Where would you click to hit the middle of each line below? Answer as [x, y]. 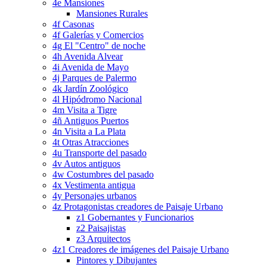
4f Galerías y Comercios [98, 35]
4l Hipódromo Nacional [97, 100]
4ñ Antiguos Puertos [91, 121]
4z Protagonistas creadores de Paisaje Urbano [138, 207]
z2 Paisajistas [101, 228]
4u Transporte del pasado [100, 153]
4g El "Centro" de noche [99, 46]
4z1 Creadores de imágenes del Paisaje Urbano [141, 250]
